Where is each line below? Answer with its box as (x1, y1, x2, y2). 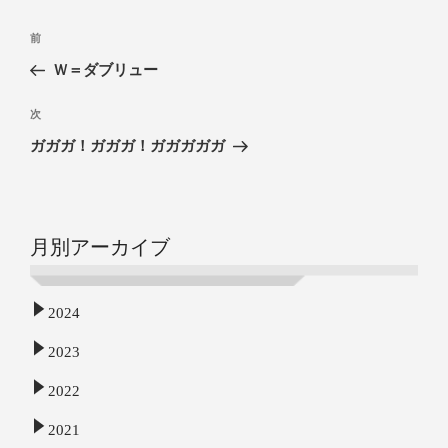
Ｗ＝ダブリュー (52, 62, 158, 79)
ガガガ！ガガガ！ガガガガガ (30, 137, 225, 154)
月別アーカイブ (30, 235, 170, 258)
